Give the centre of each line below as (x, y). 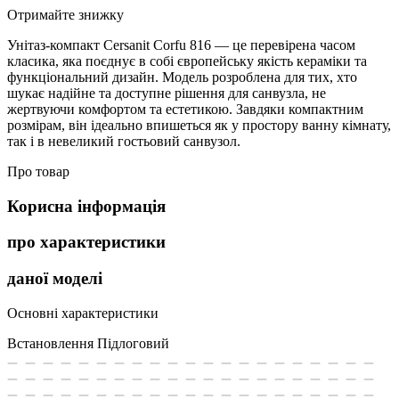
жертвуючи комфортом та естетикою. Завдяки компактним (185, 109)
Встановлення (50, 343)
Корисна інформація (86, 206)
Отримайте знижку (65, 14)
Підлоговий (133, 343)
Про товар (38, 171)
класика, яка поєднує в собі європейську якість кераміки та (187, 61)
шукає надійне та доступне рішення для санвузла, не (167, 93)
